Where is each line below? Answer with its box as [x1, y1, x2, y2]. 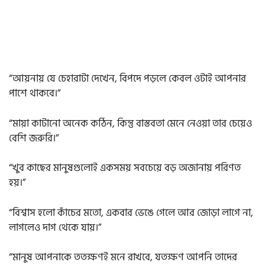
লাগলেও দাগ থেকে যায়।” [9, 219, 101, 236]
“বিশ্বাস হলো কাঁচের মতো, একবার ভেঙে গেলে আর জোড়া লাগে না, [9, 204, 253, 221]
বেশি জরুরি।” [9, 130, 59, 147]
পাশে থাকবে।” [9, 85, 60, 102]
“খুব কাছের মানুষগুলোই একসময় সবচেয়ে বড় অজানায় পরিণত [9, 160, 241, 177]
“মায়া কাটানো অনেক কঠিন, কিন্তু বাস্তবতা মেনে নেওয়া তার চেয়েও [9, 115, 252, 132]
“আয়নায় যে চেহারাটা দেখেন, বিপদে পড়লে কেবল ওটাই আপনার [9, 70, 246, 88]
